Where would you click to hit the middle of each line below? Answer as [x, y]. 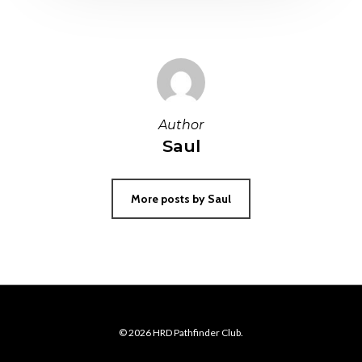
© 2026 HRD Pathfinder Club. [181, 333]
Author [181, 124]
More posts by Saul [181, 198]
